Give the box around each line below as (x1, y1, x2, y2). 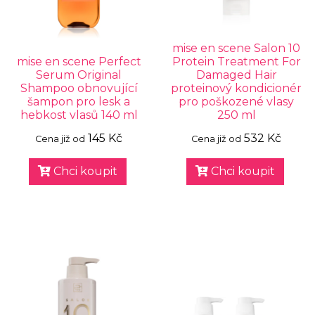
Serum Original (36, 68, 122, 82)
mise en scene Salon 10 (172, 41, 300, 55)
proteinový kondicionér (171, 82, 302, 95)
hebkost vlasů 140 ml (20, 108, 138, 122)
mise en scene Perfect (16, 55, 141, 68)
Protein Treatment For (172, 55, 301, 68)
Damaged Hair (195, 68, 277, 82)
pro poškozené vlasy (179, 95, 294, 108)
